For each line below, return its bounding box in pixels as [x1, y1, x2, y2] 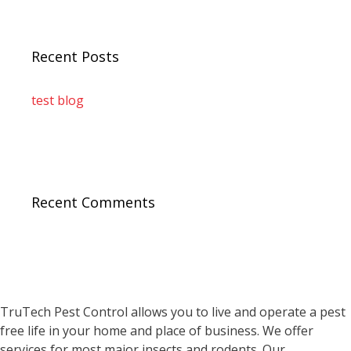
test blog [31, 92, 84, 109]
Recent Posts [31, 47, 119, 66]
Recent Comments [31, 193, 155, 212]
